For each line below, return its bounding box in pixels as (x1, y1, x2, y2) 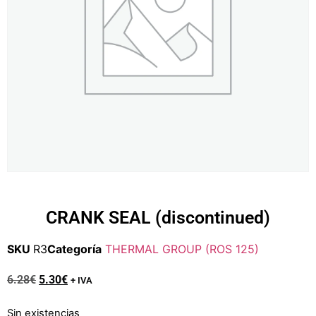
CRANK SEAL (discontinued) (46, 207, 270, 228)
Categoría (47, 242, 102, 256)
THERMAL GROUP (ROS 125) (105, 242, 259, 256)
